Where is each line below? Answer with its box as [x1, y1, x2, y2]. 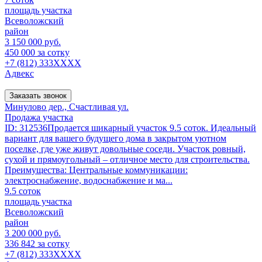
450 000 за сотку [5, 47, 70, 57]
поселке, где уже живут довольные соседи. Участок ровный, [5, 143, 246, 154]
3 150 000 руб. [5, 36, 61, 47]
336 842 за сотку [5, 238, 70, 249]
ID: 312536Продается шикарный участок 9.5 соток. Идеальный [5, 122, 256, 133]
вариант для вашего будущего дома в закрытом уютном [5, 133, 226, 143]
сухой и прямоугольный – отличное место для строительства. [5, 154, 250, 164]
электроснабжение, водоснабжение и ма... [5, 175, 173, 185]
